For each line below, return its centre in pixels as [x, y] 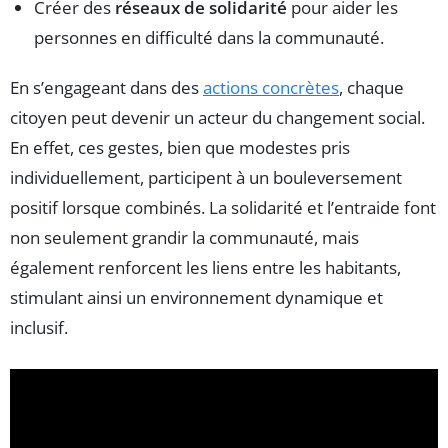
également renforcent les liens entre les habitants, [205, 268]
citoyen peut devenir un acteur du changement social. [217, 118]
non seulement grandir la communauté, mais [184, 238]
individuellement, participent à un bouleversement [206, 178]
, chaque [371, 88]
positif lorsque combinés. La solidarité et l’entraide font [223, 208]
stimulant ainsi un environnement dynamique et [196, 298]
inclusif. [39, 328]
